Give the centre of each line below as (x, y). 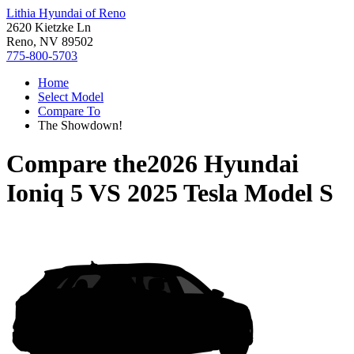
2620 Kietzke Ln (49, 27)
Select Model (71, 97)
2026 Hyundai (223, 164)
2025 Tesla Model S (230, 193)
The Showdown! (80, 125)
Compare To (69, 111)
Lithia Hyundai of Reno (66, 13)
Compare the (77, 164)
